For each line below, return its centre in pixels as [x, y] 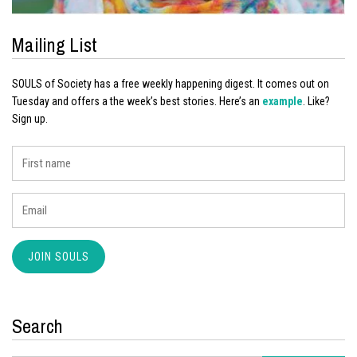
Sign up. [30, 118]
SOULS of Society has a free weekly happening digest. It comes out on [171, 83]
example [282, 101]
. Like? [316, 101]
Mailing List [55, 44]
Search [37, 326]
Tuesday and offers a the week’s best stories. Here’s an [137, 101]
